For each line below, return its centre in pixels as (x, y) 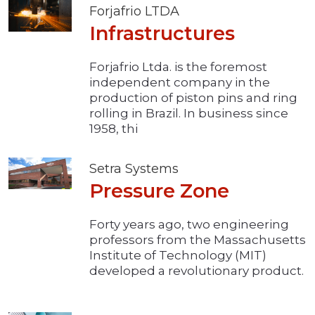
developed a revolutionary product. (197, 271)
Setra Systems (134, 169)
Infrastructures (162, 34)
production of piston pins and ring (193, 98)
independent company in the (180, 83)
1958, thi (114, 129)
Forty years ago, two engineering (189, 225)
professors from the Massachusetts (198, 240)
